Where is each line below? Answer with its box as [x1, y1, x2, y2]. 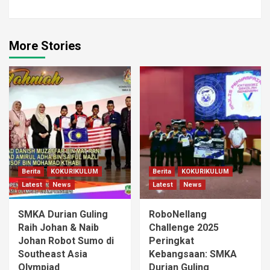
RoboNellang [148, 209, 207, 221]
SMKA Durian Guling [18, 209, 108, 221]
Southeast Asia [18, 248, 87, 260]
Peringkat [148, 235, 194, 247]
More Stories [9, 39, 81, 54]
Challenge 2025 [148, 222, 219, 234]
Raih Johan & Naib [18, 222, 99, 234]
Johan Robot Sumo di [18, 235, 114, 247]
